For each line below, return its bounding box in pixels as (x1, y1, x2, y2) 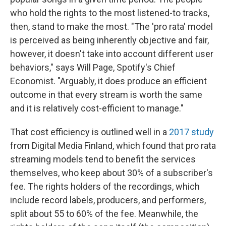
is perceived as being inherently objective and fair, (10, 35, 209, 46)
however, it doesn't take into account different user (10, 48, 213, 60)
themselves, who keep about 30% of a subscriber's (10, 167, 213, 179)
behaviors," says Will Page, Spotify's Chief (10, 62, 176, 73)
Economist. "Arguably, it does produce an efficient (10, 76, 207, 87)
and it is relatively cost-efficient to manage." (10, 103, 184, 114)
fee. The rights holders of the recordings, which (10, 181, 200, 192)
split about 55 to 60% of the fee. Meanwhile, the (10, 208, 198, 219)
